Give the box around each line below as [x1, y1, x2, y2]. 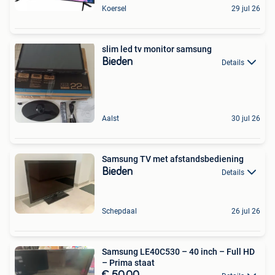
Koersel [102, 4, 126, 14]
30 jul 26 [231, 114, 260, 123]
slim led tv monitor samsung [102, 44, 212, 55]
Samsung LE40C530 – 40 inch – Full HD [102, 246, 255, 257]
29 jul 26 [231, 4, 260, 14]
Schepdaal [102, 206, 137, 215]
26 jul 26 [231, 206, 260, 215]
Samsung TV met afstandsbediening [102, 154, 244, 165]
